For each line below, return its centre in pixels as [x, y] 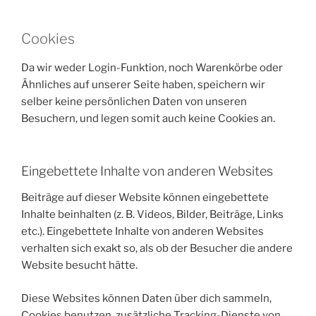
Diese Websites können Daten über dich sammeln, [146, 298]
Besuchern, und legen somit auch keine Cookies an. [148, 119]
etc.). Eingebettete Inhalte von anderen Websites [142, 231]
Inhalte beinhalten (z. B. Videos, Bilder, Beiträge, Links [152, 214]
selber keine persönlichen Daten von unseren [134, 102]
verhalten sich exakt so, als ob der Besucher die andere [157, 248]
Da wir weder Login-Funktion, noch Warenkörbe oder [152, 68]
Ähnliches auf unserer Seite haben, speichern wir [143, 85]
